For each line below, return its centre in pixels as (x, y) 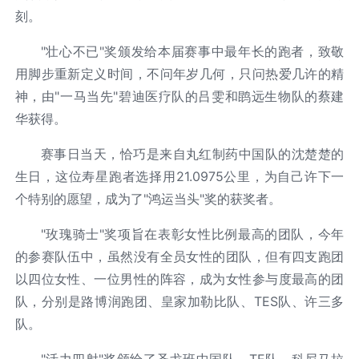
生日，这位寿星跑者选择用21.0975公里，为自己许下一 (179, 176)
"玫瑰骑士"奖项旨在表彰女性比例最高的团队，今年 (192, 234)
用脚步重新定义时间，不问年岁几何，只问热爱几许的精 (179, 73)
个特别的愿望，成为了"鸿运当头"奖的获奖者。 (148, 198)
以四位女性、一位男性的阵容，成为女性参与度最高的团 (179, 278)
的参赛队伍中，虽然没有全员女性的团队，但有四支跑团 (179, 256)
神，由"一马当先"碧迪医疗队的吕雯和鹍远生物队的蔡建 (179, 96)
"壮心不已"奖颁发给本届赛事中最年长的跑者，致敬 (192, 51)
